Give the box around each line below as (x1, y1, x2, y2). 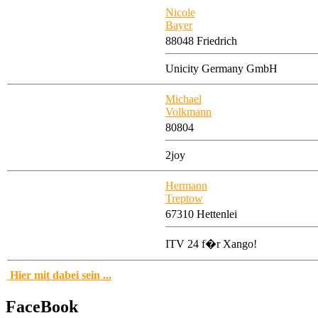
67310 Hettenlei (165, 208, 237, 221)
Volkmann (165, 106, 212, 119)
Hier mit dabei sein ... (10, 269, 111, 282)
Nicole (165, 6, 195, 19)
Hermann (165, 180, 207, 192)
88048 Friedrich (165, 35, 237, 48)
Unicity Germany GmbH (165, 62, 278, 75)
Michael (165, 93, 202, 106)
